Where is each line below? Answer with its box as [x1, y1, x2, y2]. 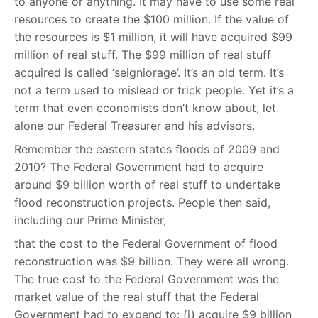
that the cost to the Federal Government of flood [14, 236, 278, 251]
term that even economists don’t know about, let [14, 101, 276, 116]
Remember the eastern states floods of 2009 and [14, 142, 280, 157]
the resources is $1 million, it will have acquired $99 [14, 30, 292, 45]
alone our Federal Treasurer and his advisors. [14, 119, 255, 133]
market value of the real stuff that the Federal [14, 290, 259, 305]
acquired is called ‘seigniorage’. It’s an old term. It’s [14, 65, 284, 80]
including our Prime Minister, [14, 213, 166, 228]
